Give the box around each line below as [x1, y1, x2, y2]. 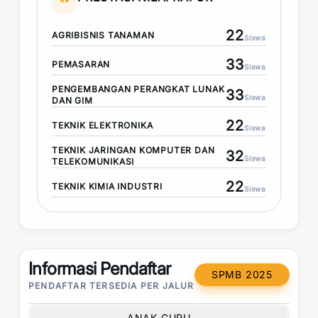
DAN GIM [52, 95, 93, 106]
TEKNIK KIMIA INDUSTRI [52, 181, 163, 192]
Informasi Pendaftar [28, 258, 171, 279]
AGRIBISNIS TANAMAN [52, 30, 155, 40]
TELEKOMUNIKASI [52, 156, 135, 167]
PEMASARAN [52, 59, 111, 70]
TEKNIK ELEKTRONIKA [52, 120, 153, 131]
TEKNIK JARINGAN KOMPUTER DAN [52, 145, 215, 155]
